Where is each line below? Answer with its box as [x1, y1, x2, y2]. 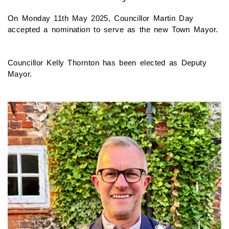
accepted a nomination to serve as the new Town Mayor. [8, 25, 218, 34]
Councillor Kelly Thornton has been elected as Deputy [8, 58, 207, 67]
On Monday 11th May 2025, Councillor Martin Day [8, 13, 194, 22]
